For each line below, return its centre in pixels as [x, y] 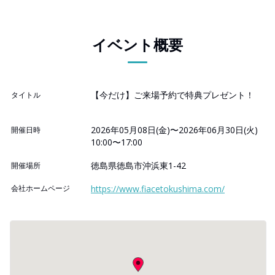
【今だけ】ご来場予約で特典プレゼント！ [172, 95]
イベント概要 [137, 45]
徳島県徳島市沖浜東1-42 [138, 166]
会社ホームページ [41, 188]
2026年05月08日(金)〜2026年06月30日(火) [174, 130]
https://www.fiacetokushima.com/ [158, 189]
